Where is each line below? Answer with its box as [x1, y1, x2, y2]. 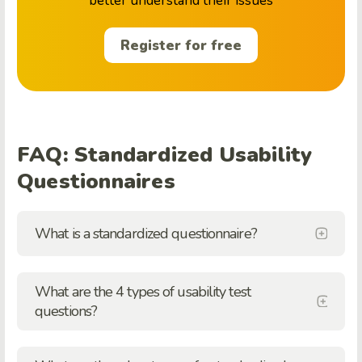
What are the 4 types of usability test [35, 281, 250, 301]
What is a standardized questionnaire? [35, 223, 257, 243]
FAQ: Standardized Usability [17, 140, 313, 169]
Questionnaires [17, 166, 175, 196]
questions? [35, 301, 97, 321]
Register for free [120, 36, 242, 55]
